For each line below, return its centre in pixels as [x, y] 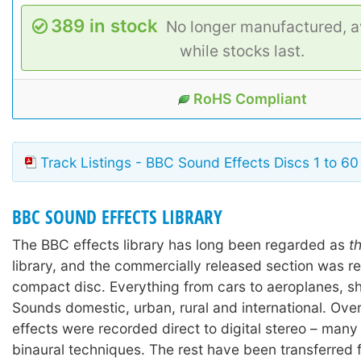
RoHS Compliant [250, 98]
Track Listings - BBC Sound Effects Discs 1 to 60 [199, 162]
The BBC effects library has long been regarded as [180, 245]
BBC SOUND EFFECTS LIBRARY [117, 217]
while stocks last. [242, 50]
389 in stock [104, 25]
